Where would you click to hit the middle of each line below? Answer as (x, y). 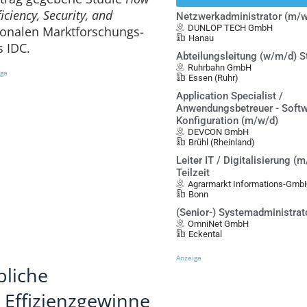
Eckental (206, 234)
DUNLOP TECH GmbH (231, 28)
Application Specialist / (230, 96)
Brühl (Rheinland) (222, 142)
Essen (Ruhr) (214, 78)
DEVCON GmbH (219, 132)
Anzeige (189, 258)
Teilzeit (193, 173)
